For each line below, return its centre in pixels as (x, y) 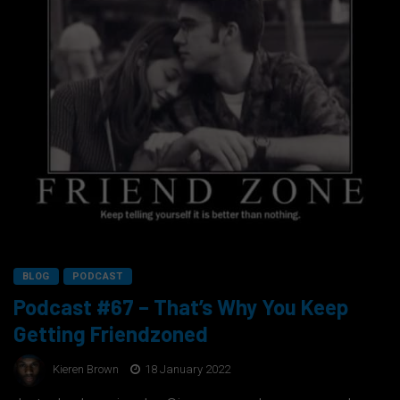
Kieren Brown (86, 370)
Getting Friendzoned (111, 333)
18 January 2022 (186, 370)
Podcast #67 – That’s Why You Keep (181, 306)
